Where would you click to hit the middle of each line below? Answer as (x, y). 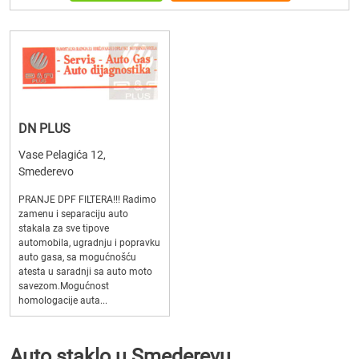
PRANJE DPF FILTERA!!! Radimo (87, 200)
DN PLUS (44, 129)
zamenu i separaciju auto (73, 214)
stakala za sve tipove (64, 228)
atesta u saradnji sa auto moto (85, 272)
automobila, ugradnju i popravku (89, 243)
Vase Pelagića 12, (62, 155)
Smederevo (46, 171)
